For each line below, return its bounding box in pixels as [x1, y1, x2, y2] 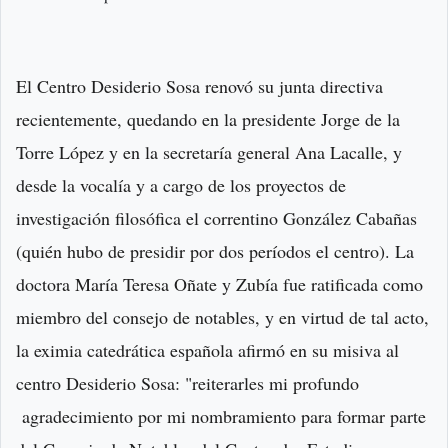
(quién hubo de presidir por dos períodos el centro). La [16, 239, 414, 264]
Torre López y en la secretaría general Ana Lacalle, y [16, 140, 402, 165]
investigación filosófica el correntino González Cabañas [16, 206, 417, 231]
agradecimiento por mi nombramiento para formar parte [16, 404, 426, 429]
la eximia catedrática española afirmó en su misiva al [16, 338, 399, 363]
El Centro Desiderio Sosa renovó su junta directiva [16, 74, 383, 99]
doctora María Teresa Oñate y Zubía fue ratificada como [16, 272, 423, 297]
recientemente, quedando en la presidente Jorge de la [16, 107, 400, 132]
